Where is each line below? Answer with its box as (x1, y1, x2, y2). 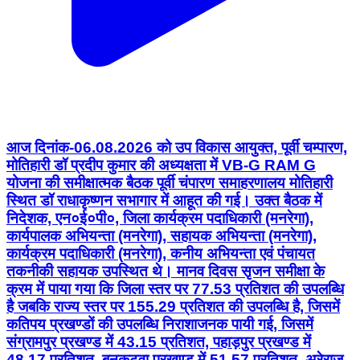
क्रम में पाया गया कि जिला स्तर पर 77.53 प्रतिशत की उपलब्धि (6, 280, 344, 298)
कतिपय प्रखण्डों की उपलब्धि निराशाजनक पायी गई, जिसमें (6, 316, 313, 333)
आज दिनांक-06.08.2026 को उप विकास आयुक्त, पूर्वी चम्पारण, (6, 139, 347, 157)
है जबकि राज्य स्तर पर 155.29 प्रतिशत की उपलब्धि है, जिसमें (6, 298, 340, 316)
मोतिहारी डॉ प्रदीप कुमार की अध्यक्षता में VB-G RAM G (6, 157, 316, 174)
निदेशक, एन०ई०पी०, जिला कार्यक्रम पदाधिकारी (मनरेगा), (6, 210, 313, 227)
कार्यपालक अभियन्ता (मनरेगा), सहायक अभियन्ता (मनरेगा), (6, 227, 317, 245)
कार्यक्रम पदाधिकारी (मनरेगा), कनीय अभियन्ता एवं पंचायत (6, 245, 315, 263)
